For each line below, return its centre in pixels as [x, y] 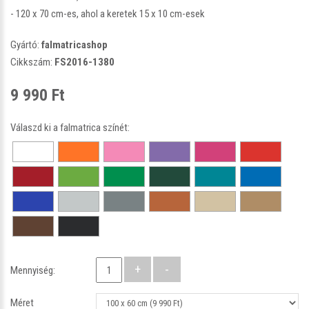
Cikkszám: [32, 62]
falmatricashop [74, 44]
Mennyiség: [33, 270]
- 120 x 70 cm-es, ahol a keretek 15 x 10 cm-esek [108, 13]
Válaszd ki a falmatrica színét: [70, 127]
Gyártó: [26, 44]
